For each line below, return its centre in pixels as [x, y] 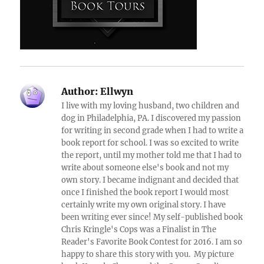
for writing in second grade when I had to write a [153, 130]
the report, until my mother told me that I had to [152, 155]
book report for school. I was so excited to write [150, 143]
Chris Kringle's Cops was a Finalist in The [139, 229]
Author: [80, 91]
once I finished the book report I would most [145, 192]
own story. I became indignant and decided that [150, 180]
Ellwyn [116, 91]
